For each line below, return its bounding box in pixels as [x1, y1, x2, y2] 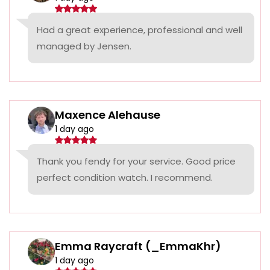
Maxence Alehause [55, 107, 160, 123]
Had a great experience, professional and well [37, 24, 242, 37]
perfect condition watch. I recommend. [37, 171, 213, 184]
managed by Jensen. [37, 40, 131, 53]
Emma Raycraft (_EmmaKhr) [55, 239, 221, 254]
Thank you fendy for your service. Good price [37, 155, 236, 168]
